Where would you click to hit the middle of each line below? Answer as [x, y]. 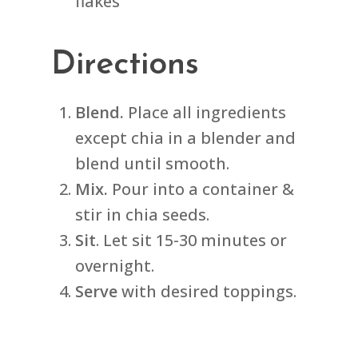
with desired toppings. [207, 291]
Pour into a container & [201, 189]
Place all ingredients [207, 112]
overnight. [115, 265]
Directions [125, 65]
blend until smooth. [153, 163]
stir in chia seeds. [143, 214]
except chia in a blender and [186, 137]
